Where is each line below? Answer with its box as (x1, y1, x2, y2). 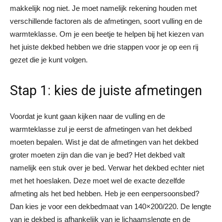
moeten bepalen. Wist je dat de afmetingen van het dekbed (10, 137, 198, 146)
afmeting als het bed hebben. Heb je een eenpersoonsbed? (10, 189, 199, 198)
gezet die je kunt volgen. (10, 55, 90, 64)
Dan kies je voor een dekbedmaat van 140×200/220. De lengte (10, 202, 211, 211)
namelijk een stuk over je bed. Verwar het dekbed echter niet (10, 163, 204, 172)
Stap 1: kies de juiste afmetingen (10, 82, 202, 99)
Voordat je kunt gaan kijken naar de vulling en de (10, 111, 165, 120)
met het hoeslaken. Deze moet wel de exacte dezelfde (10, 176, 185, 185)
